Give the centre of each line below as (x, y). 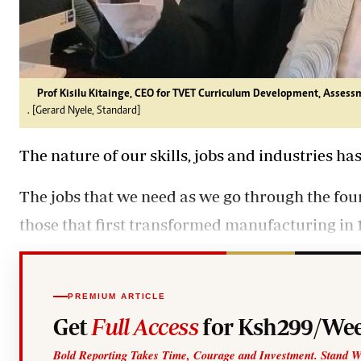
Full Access (145, 326)
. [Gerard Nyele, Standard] (84, 111)
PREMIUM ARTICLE (117, 296)
